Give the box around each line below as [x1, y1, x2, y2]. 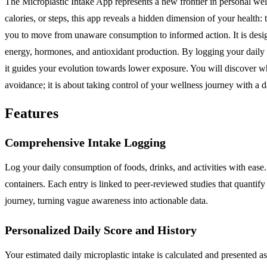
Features [5, 105, 58, 122]
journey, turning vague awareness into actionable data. [5, 195, 208, 206]
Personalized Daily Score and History [5, 223, 197, 237]
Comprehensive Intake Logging [5, 136, 166, 150]
